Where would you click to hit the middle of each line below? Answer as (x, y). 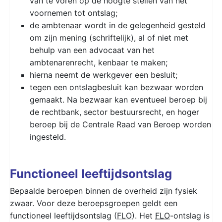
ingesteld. (48, 137)
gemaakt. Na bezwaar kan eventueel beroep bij (118, 99)
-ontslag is (190, 215)
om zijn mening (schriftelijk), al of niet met (109, 37)
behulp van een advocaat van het (92, 50)
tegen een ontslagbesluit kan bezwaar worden (116, 87)
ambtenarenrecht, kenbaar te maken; (99, 62)
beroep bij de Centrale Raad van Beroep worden (120, 124)
